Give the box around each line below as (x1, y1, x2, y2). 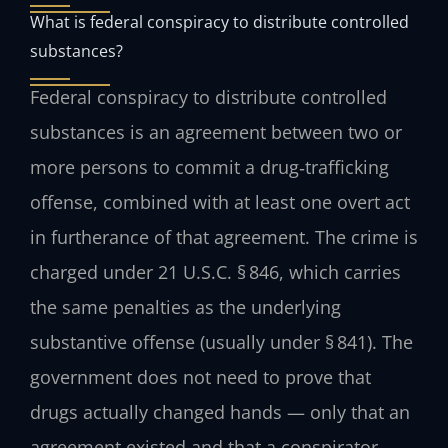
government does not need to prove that (30, 365, 371, 390)
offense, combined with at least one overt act (30, 190, 410, 215)
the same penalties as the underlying (30, 295, 341, 320)
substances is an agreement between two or (30, 120, 402, 145)
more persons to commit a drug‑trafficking (30, 155, 389, 180)
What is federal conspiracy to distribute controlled (30, 10, 409, 34)
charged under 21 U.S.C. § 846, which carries (30, 260, 401, 285)
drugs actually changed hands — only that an (30, 400, 410, 425)
